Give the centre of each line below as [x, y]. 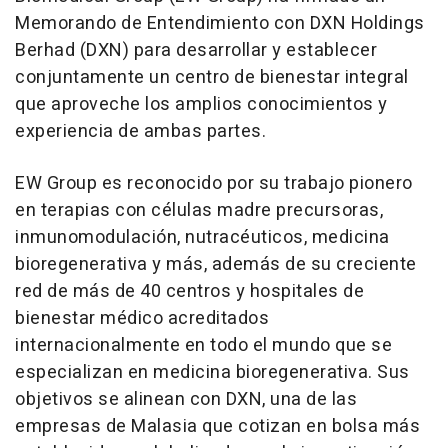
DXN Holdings [367, 23]
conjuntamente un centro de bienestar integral [212, 77]
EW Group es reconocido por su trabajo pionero [214, 183]
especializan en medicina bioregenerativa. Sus [212, 372]
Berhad [45, 50]
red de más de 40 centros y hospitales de [189, 291]
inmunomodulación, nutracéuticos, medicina [202, 237]
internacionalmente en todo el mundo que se [203, 345]
